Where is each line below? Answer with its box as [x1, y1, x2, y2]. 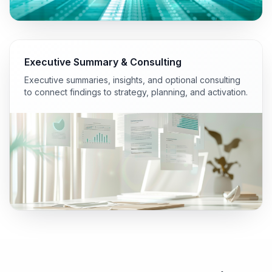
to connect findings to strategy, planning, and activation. [24, 86, 248, 97]
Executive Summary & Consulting [24, 55, 182, 68]
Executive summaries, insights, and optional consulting [24, 74, 240, 85]
